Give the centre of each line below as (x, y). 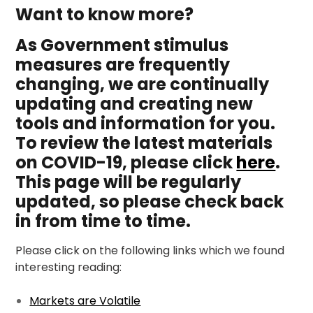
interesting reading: (69, 267)
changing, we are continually (143, 84)
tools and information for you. (146, 123)
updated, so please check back (150, 201)
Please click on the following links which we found (150, 250)
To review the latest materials (144, 143)
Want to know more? (105, 14)
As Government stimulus (122, 45)
